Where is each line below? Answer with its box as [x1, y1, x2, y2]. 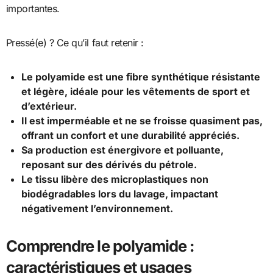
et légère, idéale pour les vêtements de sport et [21, 85, 250, 98]
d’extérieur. [21, 100, 77, 113]
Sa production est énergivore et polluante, [21, 144, 224, 157]
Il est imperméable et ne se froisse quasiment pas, [21, 115, 263, 127]
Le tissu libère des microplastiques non [21, 173, 209, 186]
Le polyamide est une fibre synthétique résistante [21, 71, 261, 83]
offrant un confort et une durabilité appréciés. [21, 129, 240, 142]
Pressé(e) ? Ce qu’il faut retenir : [5, 37, 144, 49]
